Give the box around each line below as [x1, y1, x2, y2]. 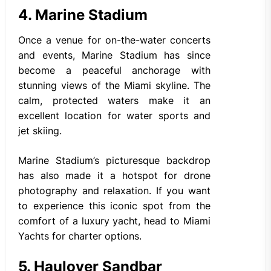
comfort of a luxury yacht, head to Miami [18, 215, 211, 227]
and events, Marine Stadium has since [18, 49, 211, 62]
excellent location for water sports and [18, 109, 211, 122]
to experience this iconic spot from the [18, 200, 211, 212]
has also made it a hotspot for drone [18, 169, 211, 182]
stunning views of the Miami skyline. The [18, 79, 211, 92]
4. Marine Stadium [18, 6, 148, 24]
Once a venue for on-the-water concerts [18, 34, 211, 47]
